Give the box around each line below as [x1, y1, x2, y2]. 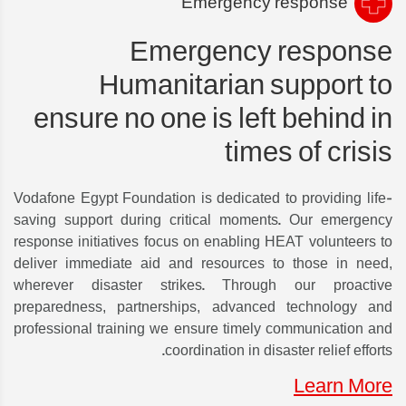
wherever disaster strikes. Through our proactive [14, 277, 392, 294]
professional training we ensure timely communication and [14, 321, 392, 337]
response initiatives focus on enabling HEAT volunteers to [14, 234, 392, 250]
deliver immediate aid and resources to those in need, [14, 256, 392, 272]
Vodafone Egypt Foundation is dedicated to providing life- [14, 190, 392, 207]
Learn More [294, 375, 392, 397]
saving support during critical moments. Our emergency [14, 212, 392, 228]
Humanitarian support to [99, 70, 392, 101]
